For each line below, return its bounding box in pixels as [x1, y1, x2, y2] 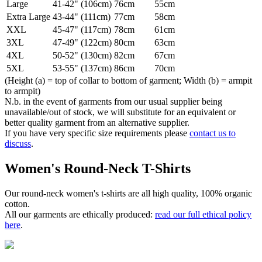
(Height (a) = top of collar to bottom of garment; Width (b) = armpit [5, 75, 252, 85]
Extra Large [6, 11, 50, 22]
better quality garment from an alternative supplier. [5, 117, 189, 127]
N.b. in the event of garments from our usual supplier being [5, 96, 222, 106]
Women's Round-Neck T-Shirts [5, 160, 191, 176]
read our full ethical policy [155, 209, 251, 219]
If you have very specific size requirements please [5, 127, 189, 138]
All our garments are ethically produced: [5, 209, 155, 219]
